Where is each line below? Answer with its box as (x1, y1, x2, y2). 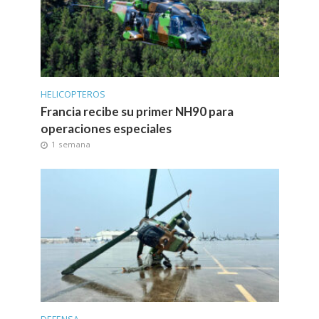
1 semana (51, 138, 90, 150)
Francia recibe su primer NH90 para (40, 103, 234, 119)
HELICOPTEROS (40, 88, 105, 100)
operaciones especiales (40, 120, 172, 136)
